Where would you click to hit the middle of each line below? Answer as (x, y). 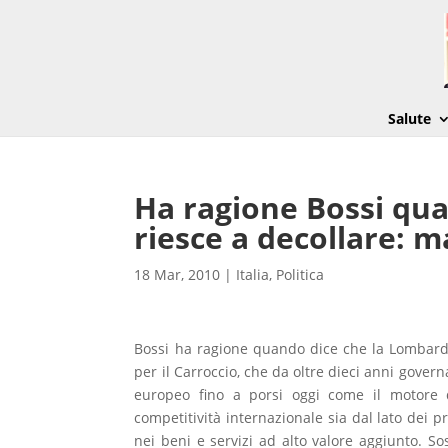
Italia (253, 274)
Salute (409, 118)
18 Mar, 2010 (177, 274)
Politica (300, 274)
